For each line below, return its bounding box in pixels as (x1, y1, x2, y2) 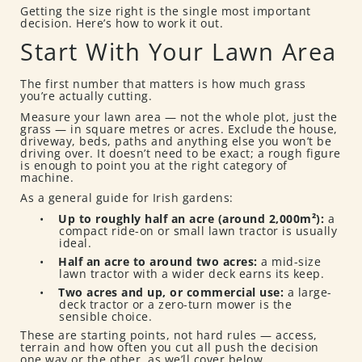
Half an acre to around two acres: (58, 254, 261, 270)
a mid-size (261, 254, 321, 270)
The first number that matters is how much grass (20, 76, 306, 92)
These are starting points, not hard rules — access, (20, 327, 318, 343)
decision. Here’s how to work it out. (20, 15, 223, 32)
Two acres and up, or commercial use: (58, 284, 288, 301)
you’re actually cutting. (20, 88, 152, 104)
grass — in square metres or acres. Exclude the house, (20, 120, 338, 137)
